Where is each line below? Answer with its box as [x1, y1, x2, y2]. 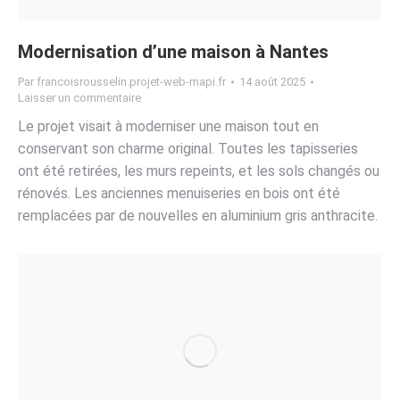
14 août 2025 [239, 75, 305, 89]
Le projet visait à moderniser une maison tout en [18, 118, 319, 136]
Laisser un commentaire [18, 91, 141, 105]
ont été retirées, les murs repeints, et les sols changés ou [18, 162, 379, 180]
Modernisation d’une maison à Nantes [18, 41, 329, 63]
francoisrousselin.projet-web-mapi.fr [37, 75, 226, 89]
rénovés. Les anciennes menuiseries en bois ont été [18, 185, 340, 203]
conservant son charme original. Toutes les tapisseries [18, 140, 358, 158]
